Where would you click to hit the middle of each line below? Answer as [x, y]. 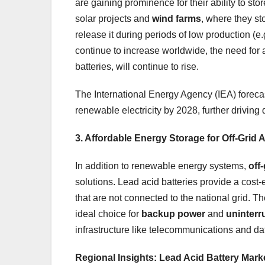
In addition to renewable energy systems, [162, 166]
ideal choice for [108, 214]
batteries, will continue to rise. [137, 66]
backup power [173, 214]
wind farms [177, 18]
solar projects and [114, 18]
